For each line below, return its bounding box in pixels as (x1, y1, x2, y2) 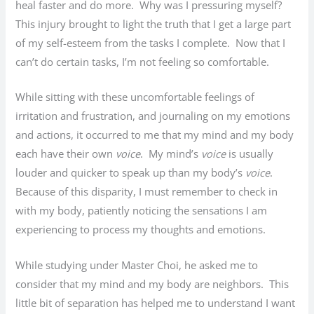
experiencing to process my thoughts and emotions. (15, 222, 272, 237)
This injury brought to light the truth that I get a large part (15, 16, 292, 31)
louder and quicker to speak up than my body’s (15, 165, 246, 180)
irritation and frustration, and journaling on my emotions (15, 109, 291, 123)
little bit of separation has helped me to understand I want (15, 295, 296, 310)
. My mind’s (140, 146, 202, 161)
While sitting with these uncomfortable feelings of (15, 90, 255, 104)
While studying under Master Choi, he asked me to (15, 257, 259, 272)
